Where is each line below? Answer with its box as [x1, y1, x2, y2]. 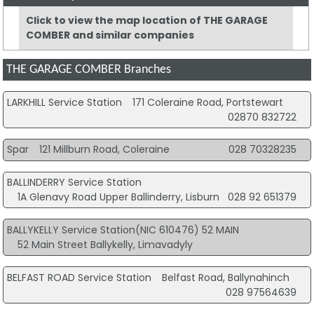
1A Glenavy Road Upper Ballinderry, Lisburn [17, 190, 219, 205]
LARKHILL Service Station [6, 95, 122, 109]
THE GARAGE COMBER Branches [6, 64, 172, 76]
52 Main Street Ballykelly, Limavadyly [17, 237, 193, 252]
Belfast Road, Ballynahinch [161, 270, 289, 285]
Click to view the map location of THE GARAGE [26, 13, 268, 28]
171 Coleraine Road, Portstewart [132, 95, 283, 109]
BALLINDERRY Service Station [6, 175, 142, 190]
